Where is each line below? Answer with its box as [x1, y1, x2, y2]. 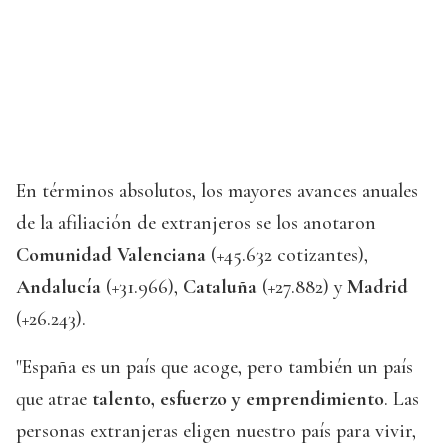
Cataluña [183, 275, 257, 300]
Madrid [347, 275, 408, 300]
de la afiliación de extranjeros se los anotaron [16, 211, 376, 236]
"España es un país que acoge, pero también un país [16, 355, 413, 380]
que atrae [16, 387, 87, 412]
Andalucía [16, 275, 106, 300]
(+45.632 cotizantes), [206, 243, 368, 268]
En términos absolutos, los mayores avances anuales [16, 179, 418, 204]
